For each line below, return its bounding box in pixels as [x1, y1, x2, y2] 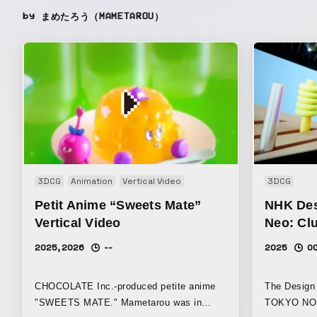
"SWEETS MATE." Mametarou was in [35, 296, 202, 308]
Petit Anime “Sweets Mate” [35, 197, 202, 212]
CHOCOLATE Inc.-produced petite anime [35, 280, 216, 292]
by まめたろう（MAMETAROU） [23, 11, 164, 22]
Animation [71, 175, 113, 187]
